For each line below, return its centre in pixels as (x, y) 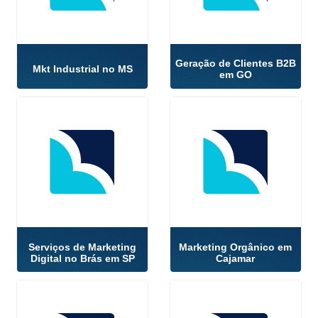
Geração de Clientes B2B (235, 64)
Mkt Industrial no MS (82, 69)
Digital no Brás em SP (82, 258)
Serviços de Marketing (83, 247)
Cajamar (236, 258)
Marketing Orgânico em (236, 247)
